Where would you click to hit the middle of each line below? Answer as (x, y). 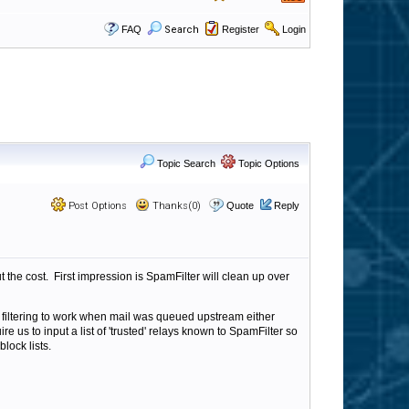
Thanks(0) (175, 206)
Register (241, 29)
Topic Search (185, 163)
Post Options (96, 206)
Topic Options (267, 163)
